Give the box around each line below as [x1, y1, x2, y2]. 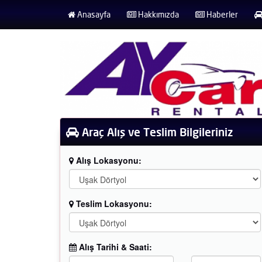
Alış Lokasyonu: [74, 154, 142, 166]
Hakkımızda [136, 9, 179, 19]
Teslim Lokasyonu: [74, 197, 152, 209]
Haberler [205, 9, 238, 19]
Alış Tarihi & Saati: [77, 240, 152, 253]
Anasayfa [75, 9, 111, 19]
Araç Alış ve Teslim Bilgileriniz [79, 125, 233, 139]
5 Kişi [222, 158, 240, 168]
